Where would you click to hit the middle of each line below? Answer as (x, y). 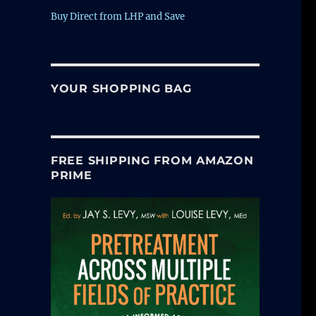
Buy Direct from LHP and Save (117, 16)
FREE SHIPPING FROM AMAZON (152, 160)
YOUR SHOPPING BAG (121, 88)
